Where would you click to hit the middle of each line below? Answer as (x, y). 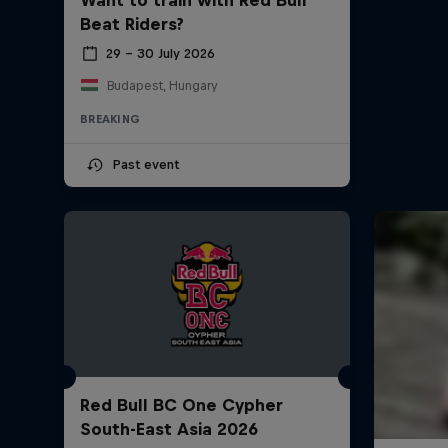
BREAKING (110, 118)
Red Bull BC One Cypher (181, 404)
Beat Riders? (132, 23)
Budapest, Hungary (162, 85)
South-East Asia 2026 (169, 428)
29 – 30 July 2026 (160, 54)
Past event (145, 164)
